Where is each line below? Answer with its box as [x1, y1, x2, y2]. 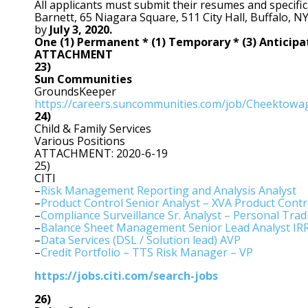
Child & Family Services [34, 120, 151, 136]
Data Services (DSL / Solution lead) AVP [41, 232, 241, 247]
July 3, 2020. [49, 21, 112, 37]
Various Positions [34, 133, 125, 148]
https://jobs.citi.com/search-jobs [34, 267, 218, 283]
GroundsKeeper [34, 83, 116, 99]
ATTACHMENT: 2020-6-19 [34, 145, 168, 161]
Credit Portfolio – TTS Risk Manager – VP [41, 244, 253, 260]
